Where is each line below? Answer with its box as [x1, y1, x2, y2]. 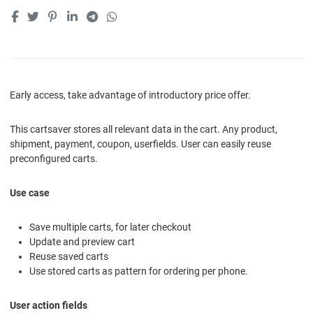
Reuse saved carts [29, 250, 108, 262]
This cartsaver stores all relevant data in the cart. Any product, [10, 123, 277, 135]
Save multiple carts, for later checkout [29, 221, 191, 233]
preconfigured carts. [10, 152, 98, 164]
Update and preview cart [29, 235, 135, 247]
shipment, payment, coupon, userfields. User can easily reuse [10, 138, 271, 150]
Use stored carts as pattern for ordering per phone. [29, 265, 248, 277]
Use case [10, 187, 50, 198]
